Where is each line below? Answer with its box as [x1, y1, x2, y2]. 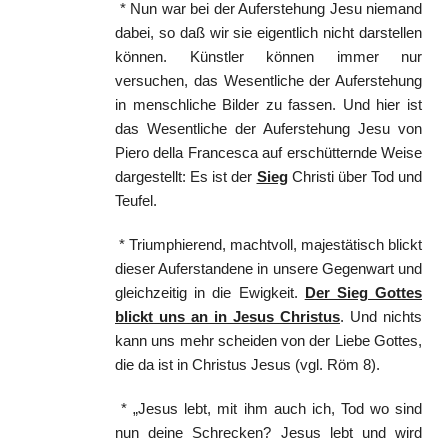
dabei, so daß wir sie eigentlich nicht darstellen [115, 24, 422, 41]
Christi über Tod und [287, 168, 422, 185]
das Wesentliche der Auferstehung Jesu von [115, 120, 422, 137]
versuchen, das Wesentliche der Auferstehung [115, 72, 422, 89]
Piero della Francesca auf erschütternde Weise [115, 144, 422, 161]
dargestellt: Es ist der [115, 168, 257, 185]
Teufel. [115, 192, 157, 209]
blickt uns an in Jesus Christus [115, 308, 340, 325]
